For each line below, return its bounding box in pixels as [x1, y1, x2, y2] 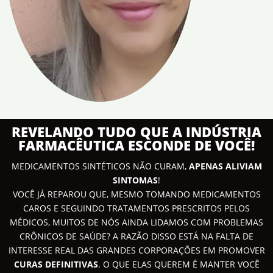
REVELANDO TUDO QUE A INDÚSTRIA [12, 122, 261, 141]
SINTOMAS [113, 174, 158, 186]
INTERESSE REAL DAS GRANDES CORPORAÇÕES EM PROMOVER [8, 244, 265, 256]
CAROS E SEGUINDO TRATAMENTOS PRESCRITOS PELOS [23, 202, 250, 214]
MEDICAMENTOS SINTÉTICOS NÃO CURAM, [11, 160, 189, 172]
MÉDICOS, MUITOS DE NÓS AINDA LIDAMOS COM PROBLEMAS [10, 216, 263, 228]
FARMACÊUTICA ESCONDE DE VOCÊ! [18, 135, 255, 154]
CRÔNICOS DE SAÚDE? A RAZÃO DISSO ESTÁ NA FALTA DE [19, 230, 253, 242]
